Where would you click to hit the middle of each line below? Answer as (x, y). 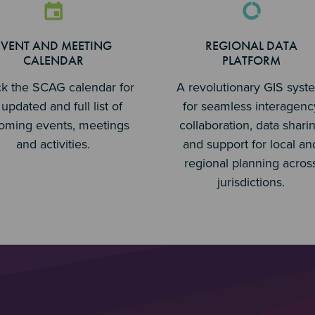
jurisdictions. (251, 182)
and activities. (53, 144)
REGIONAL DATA (251, 45)
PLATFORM (251, 60)
